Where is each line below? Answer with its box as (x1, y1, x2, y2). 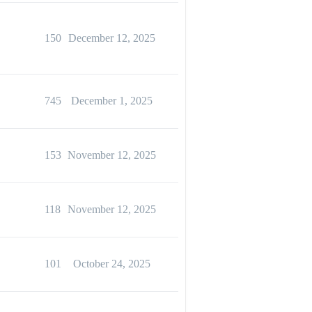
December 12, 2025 (68, 32, 155, 44)
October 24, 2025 (72, 258, 150, 270)
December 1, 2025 (70, 95, 153, 107)
